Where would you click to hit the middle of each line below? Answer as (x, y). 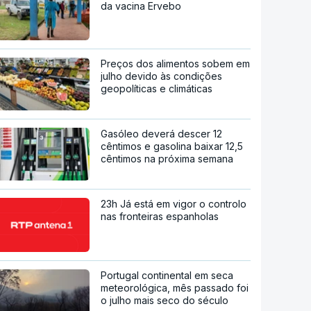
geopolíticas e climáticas (157, 89)
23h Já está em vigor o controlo (174, 204)
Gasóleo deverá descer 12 (162, 134)
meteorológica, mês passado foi (175, 288)
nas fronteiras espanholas (160, 217)
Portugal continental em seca (167, 276)
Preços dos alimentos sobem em (176, 64)
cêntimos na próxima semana (167, 159)
